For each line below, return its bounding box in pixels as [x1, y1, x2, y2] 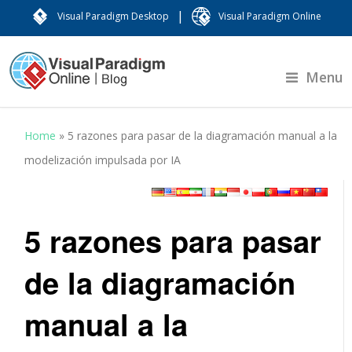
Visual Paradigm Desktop [57, 9, 169, 23]
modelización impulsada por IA [24, 152, 181, 167]
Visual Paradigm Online [218, 9, 321, 23]
